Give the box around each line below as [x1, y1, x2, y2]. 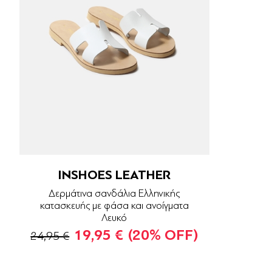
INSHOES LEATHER [58, 167, 171, 183]
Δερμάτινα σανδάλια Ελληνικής [49, 188, 180, 200]
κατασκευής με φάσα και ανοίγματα [39, 200, 189, 212]
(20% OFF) [128, 227, 199, 244]
